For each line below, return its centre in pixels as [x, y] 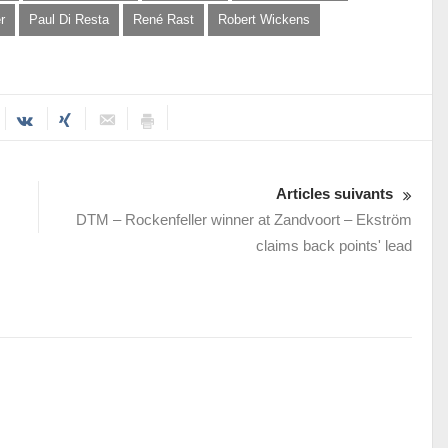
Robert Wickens [264, 20]
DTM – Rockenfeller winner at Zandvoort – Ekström [243, 220]
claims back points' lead [333, 246]
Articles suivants [334, 194]
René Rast [163, 20]
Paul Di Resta [69, 20]
